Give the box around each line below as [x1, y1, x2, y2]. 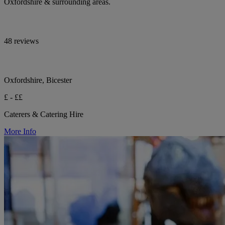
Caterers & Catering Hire [4, 109, 83, 119]
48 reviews [4, 36, 39, 45]
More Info [4, 127, 36, 136]
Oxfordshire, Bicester [4, 75, 72, 84]
